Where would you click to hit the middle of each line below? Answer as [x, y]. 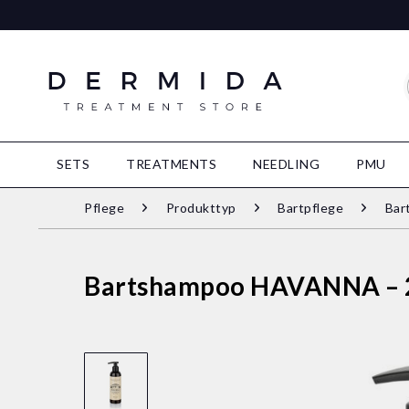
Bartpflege [310, 208]
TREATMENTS [171, 164]
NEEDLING [286, 164]
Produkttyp [201, 208]
